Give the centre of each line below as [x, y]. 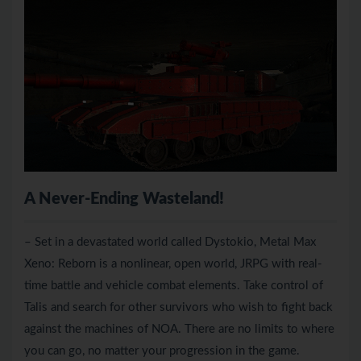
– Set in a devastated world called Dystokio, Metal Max [170, 242]
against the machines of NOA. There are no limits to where [179, 329]
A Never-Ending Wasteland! [124, 199]
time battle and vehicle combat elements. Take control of [174, 285]
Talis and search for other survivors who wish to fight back [178, 307]
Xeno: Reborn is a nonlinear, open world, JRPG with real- [173, 263]
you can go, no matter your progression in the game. [162, 351]
